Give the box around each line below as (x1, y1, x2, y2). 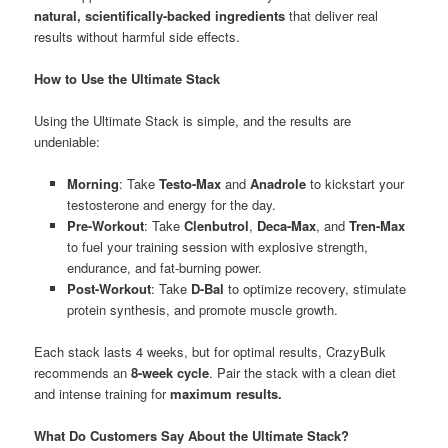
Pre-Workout (66, 216, 144, 236)
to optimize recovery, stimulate (223, 279, 406, 299)
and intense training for (34, 384, 171, 404)
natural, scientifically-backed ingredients (34, 5, 286, 25)
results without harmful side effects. (34, 26, 241, 46)
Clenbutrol (183, 216, 249, 236)
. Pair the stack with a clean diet (209, 363, 397, 383)
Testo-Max (158, 174, 221, 194)
